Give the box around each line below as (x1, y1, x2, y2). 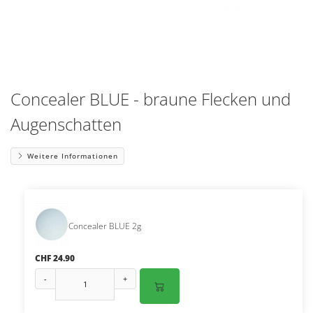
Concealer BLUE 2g (68, 219, 141, 232)
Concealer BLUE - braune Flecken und (10, 87, 291, 110)
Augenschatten (10, 112, 122, 136)
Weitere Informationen (24, 151, 118, 161)
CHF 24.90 (35, 252, 75, 264)
